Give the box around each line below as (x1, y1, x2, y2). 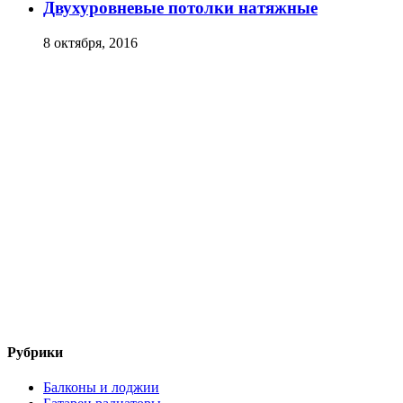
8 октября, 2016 (43, 34, 138, 50)
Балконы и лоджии (43, 380, 159, 396)
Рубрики (7, 345, 63, 361)
